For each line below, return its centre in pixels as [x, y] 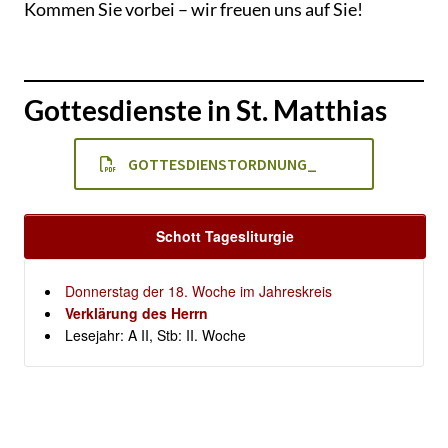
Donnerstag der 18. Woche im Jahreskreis [198, 290]
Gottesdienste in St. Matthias [205, 109]
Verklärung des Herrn [136, 312]
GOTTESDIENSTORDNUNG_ [222, 163]
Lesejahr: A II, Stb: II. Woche [155, 334]
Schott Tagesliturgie [225, 235]
